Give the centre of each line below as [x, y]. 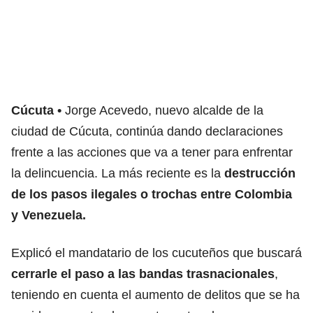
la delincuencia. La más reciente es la [118, 173]
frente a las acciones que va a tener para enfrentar [152, 152]
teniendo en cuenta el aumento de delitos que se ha [155, 294]
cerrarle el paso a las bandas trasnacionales [143, 274]
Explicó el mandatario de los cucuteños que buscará [156, 253]
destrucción [260, 173]
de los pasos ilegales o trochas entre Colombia [152, 194]
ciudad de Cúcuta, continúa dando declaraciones [147, 131]
